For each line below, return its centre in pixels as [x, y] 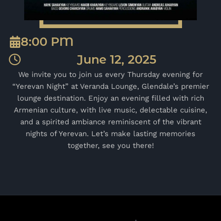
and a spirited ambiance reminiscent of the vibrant [110, 122]
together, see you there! [110, 145]
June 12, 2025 [116, 59]
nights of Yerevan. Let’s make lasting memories [110, 133]
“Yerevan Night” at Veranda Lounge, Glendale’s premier [110, 86]
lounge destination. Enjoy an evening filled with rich [110, 98]
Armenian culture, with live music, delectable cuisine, [110, 110]
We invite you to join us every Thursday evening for [110, 74]
